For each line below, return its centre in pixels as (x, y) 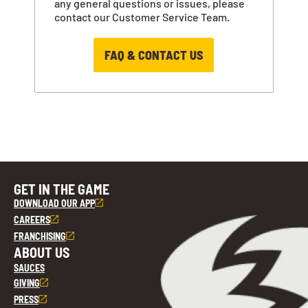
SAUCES (29, 267)
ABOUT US (42, 252)
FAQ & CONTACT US (154, 55)
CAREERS (32, 219)
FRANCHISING (40, 236)
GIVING (27, 283)
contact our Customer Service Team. (142, 17)
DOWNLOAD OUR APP (54, 203)
